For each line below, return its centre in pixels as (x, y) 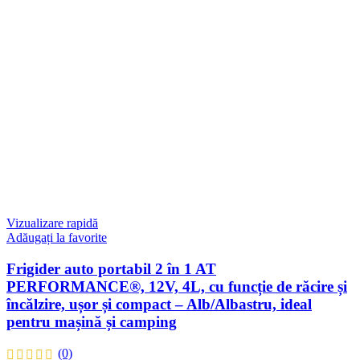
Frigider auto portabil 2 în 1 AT (111, 268)
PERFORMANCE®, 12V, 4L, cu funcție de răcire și (177, 286)
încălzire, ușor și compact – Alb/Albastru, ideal (159, 304)
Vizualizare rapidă (52, 223)
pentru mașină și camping (92, 321)
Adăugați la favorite (57, 237)
